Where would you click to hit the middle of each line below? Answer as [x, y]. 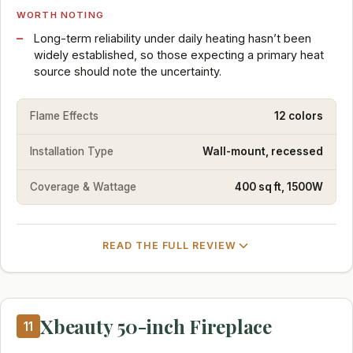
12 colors [299, 116]
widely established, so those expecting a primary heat [178, 54]
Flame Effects [64, 116]
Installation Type [72, 152]
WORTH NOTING [60, 15]
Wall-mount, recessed [263, 152]
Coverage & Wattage [83, 186]
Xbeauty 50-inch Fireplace [156, 327]
